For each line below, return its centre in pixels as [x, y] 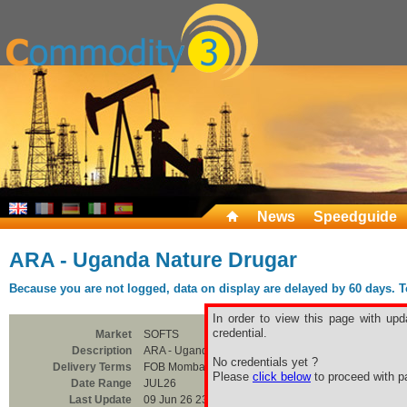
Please [233, 377]
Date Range [101, 383]
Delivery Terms [92, 367]
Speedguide [355, 217]
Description [102, 351]
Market [114, 334]
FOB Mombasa [180, 367]
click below [282, 377]
